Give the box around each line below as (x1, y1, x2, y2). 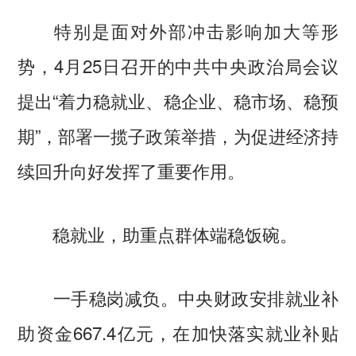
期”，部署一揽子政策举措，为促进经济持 (17, 122, 339, 149)
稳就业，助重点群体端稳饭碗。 (17, 221, 298, 247)
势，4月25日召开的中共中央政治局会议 (17, 52, 339, 79)
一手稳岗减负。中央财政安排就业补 (17, 284, 339, 310)
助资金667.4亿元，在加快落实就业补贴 (17, 319, 339, 345)
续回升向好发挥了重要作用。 (17, 157, 246, 184)
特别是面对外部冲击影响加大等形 (17, 17, 339, 44)
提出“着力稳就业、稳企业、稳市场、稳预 (17, 87, 339, 114)
